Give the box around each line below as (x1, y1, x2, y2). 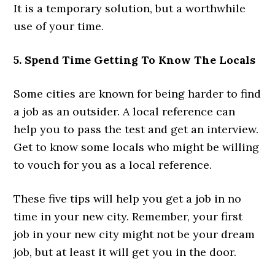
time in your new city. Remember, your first (14, 209, 243, 223)
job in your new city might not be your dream (14, 227, 255, 241)
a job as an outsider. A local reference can (14, 104, 236, 118)
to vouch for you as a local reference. (14, 157, 215, 172)
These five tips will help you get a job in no (14, 191, 242, 206)
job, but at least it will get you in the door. (14, 244, 237, 259)
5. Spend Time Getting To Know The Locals (14, 52, 256, 67)
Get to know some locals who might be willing (14, 139, 260, 154)
